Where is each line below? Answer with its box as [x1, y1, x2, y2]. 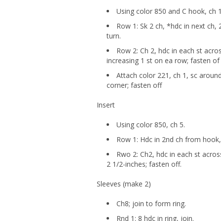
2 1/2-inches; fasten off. [107, 159, 182, 169]
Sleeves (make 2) [97, 179, 151, 189]
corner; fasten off [107, 80, 162, 90]
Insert [97, 100, 115, 110]
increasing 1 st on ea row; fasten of [107, 56, 220, 66]
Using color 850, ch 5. [116, 120, 187, 130]
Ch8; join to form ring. [116, 199, 186, 209]
